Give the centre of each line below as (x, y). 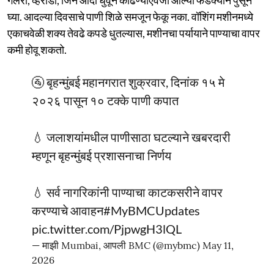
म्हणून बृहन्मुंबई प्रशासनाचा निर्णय (102, 155)
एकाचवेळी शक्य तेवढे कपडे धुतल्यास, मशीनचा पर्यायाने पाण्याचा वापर (134, 33)
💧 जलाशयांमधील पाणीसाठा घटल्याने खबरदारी (131, 137)
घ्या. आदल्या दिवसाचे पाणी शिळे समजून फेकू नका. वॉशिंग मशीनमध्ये (130, 16)
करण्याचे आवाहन (68, 210)
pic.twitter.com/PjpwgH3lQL (107, 228)
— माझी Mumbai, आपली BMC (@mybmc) (117, 245)
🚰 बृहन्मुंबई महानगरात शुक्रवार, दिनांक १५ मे (128, 82)
